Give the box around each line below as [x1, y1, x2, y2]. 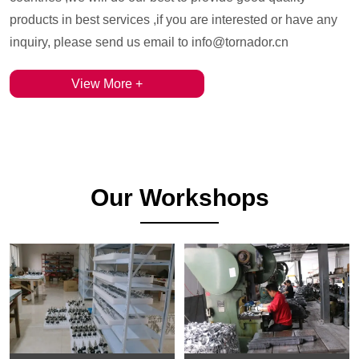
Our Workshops [90, 184, 269, 211]
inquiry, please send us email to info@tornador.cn [10, 34, 289, 49]
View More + [71, 76, 143, 91]
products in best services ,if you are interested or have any [10, 12, 338, 26]
